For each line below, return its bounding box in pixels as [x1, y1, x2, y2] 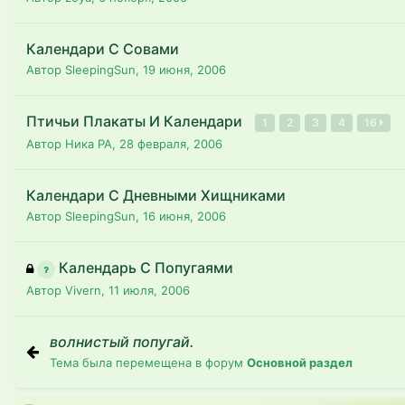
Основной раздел [247, 355, 353, 370]
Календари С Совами [26, 40, 179, 58]
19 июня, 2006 [143, 62, 226, 77]
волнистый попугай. [50, 333, 194, 351]
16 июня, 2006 [143, 209, 226, 223]
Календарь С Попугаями [59, 259, 233, 277]
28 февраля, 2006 [119, 137, 222, 151]
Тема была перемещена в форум [50, 355, 247, 370]
